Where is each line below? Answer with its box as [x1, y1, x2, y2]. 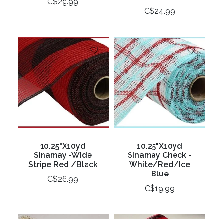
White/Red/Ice [129, 159, 191, 169]
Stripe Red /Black [28, 159, 98, 169]
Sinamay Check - [128, 150, 192, 160]
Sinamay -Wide [34, 150, 92, 160]
